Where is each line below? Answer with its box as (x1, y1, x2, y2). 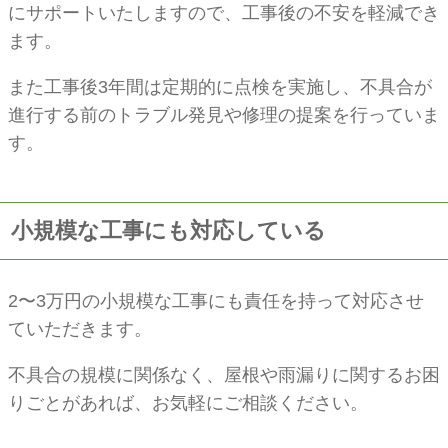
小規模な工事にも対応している (11, 218, 327, 244)
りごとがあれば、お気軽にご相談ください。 (8, 392, 368, 413)
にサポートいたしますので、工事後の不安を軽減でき (8, 3, 440, 24)
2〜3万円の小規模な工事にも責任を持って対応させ (8, 290, 424, 311)
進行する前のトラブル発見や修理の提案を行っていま (8, 105, 440, 126)
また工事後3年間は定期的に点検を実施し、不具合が (8, 77, 432, 98)
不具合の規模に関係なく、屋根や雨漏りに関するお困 (8, 364, 440, 385)
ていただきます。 (8, 318, 152, 339)
